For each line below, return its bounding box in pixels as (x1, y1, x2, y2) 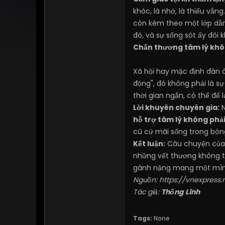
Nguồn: (133, 175, 159, 185)
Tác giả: (133, 187, 161, 197)
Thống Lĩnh (161, 187, 200, 197)
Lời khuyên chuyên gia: (133, 102, 219, 113)
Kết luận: (133, 139, 165, 149)
